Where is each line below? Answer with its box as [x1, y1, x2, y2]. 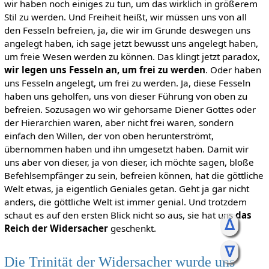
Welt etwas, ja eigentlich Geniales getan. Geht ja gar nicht [4, 183, 249, 195]
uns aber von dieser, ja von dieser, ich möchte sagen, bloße [4, 156, 254, 169]
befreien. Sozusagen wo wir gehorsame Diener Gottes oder [4, 103, 256, 116]
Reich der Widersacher [4, 222, 108, 235]
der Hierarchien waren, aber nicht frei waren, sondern [4, 116, 234, 129]
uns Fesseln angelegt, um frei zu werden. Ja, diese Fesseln [4, 77, 250, 89]
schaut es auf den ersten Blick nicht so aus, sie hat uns [4, 209, 235, 222]
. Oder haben [205, 64, 261, 76]
